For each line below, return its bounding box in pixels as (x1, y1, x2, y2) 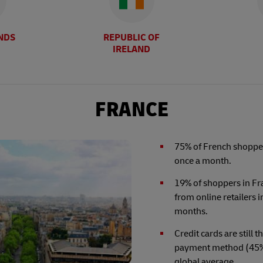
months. (174, 205, 208, 217)
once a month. (174, 154, 232, 167)
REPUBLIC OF (103, 31, 160, 43)
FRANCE (95, 96, 168, 123)
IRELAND (113, 43, 150, 55)
